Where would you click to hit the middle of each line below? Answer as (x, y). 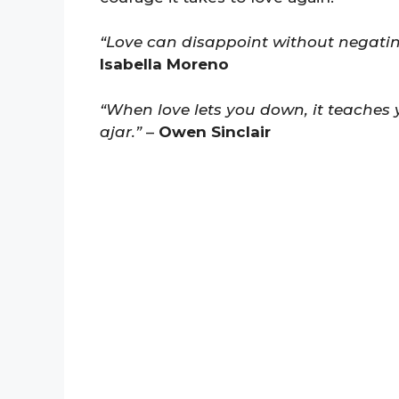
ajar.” (121, 131)
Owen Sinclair (215, 131)
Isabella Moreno (164, 65)
